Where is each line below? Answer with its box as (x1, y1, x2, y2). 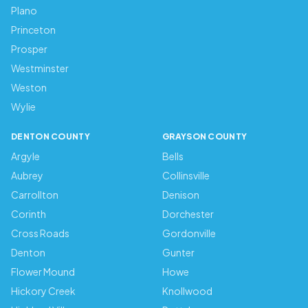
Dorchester (162, 208, 214, 220)
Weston (11, 81, 47, 93)
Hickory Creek (11, 285, 76, 297)
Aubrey (11, 169, 43, 181)
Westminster (11, 62, 69, 74)
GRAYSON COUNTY (162, 131, 247, 142)
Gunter (162, 246, 195, 258)
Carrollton (11, 188, 58, 201)
